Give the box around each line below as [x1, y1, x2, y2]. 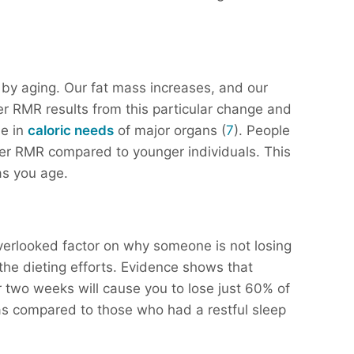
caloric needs [28, 122, 114, 139]
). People [234, 122, 290, 139]
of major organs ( [114, 122, 226, 139]
